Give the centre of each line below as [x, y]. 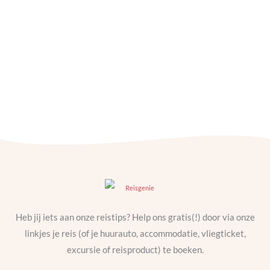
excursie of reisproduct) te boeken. [135, 250]
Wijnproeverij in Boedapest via [119, 88]
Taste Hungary [70, 102]
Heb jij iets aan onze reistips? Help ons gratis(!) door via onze [135, 217]
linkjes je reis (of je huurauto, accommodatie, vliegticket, [135, 233]
